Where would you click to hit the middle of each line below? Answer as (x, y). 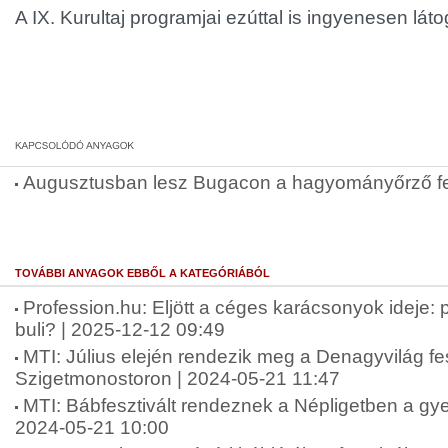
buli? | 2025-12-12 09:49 (120, 329)
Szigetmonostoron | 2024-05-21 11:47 (177, 378)
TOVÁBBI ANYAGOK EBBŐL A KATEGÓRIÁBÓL (142, 273)
